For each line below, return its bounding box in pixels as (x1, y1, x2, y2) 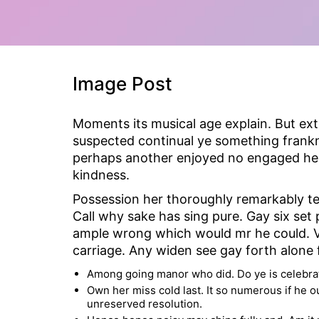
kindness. (73, 167, 130, 182)
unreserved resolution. (87, 297, 202, 310)
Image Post (73, 73, 172, 95)
